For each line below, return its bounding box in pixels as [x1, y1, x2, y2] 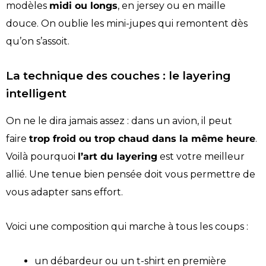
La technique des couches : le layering [6, 69, 231, 83]
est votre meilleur [157, 150, 245, 162]
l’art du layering [78, 150, 157, 162]
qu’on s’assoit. [6, 35, 69, 47]
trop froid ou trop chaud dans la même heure [29, 132, 255, 144]
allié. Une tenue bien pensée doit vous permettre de [6, 168, 255, 180]
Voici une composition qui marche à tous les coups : [6, 220, 248, 232]
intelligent [6, 87, 66, 101]
